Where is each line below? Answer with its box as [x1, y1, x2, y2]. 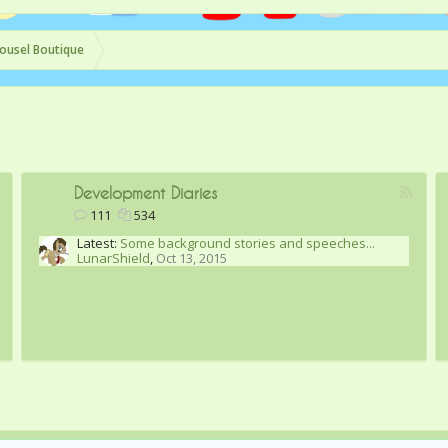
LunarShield [76, 249, 150, 267]
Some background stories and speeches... [119, 234, 375, 252]
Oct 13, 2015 [155, 249, 227, 267]
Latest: [76, 234, 117, 252]
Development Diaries [73, 183, 217, 202]
